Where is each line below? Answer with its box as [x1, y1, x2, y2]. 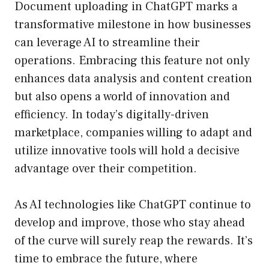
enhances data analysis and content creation [14, 71, 252, 87]
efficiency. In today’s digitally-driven [14, 107, 209, 123]
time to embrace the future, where [14, 251, 198, 267]
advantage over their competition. [14, 161, 197, 177]
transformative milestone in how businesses [14, 17, 251, 33]
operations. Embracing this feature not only [14, 53, 250, 69]
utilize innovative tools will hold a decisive [14, 143, 240, 159]
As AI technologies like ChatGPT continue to [14, 197, 251, 213]
